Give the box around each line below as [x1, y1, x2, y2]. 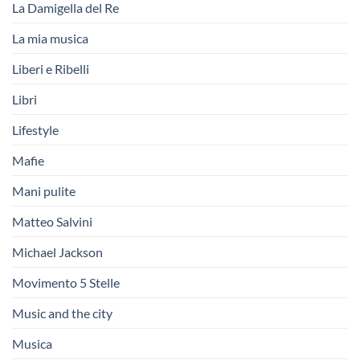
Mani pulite [12, 182, 76, 198]
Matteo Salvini [12, 213, 92, 229]
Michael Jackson [12, 243, 103, 260]
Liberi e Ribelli [12, 60, 89, 76]
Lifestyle [12, 121, 59, 137]
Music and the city [12, 305, 112, 321]
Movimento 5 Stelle [12, 274, 120, 290]
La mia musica [12, 30, 88, 46]
